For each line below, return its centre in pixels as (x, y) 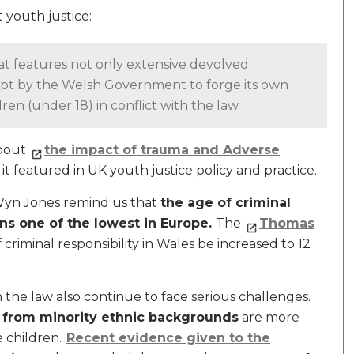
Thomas (287, 223)
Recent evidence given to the (168, 338)
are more (269, 317)
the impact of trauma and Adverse (162, 150)
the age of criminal (226, 203)
